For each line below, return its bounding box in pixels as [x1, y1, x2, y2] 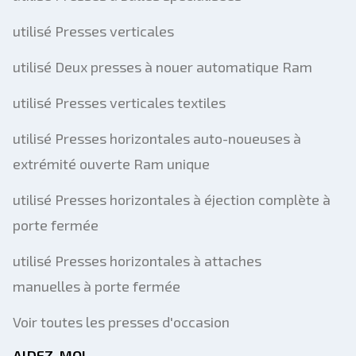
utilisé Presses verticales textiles [13, 94, 226, 111]
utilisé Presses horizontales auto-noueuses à [13, 130, 301, 147]
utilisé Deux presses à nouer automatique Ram [13, 58, 312, 75]
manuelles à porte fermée [13, 277, 180, 295]
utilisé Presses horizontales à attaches [13, 252, 261, 269]
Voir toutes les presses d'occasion [13, 313, 230, 331]
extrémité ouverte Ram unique [13, 155, 210, 172]
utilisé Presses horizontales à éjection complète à [13, 191, 331, 208]
